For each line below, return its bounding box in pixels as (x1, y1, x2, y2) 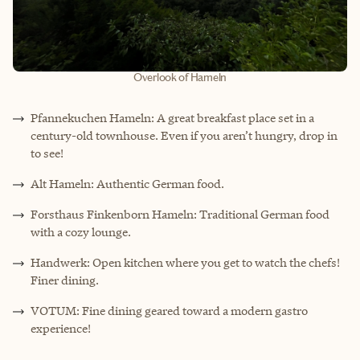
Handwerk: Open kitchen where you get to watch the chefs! (31, 254, 340, 270)
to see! (31, 145, 63, 161)
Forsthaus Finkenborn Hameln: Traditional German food (31, 206, 329, 222)
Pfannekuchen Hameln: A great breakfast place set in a (31, 109, 314, 125)
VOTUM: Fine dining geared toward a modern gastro (31, 302, 308, 318)
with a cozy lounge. (31, 223, 131, 239)
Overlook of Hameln (133, 70, 227, 84)
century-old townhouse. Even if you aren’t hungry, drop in (31, 127, 337, 143)
